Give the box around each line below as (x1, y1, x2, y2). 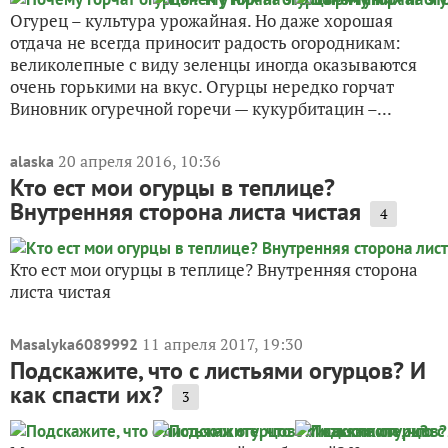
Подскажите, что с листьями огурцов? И (10, 354, 426, 386)
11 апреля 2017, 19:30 (142, 332, 303, 355)
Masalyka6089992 (10, 333, 138, 354)
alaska (10, 150, 54, 171)
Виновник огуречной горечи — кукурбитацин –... (10, 96, 392, 120)
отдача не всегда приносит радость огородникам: (10, 30, 401, 54)
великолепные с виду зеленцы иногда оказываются (10, 52, 417, 76)
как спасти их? (10, 378, 163, 410)
